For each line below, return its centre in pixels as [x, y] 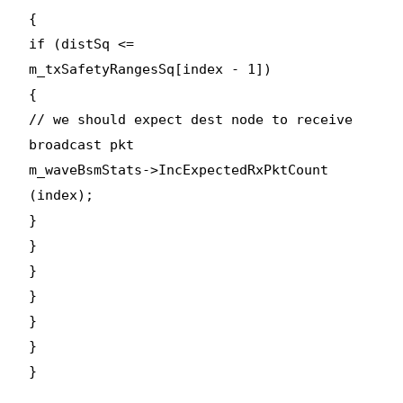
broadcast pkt [82, 144]
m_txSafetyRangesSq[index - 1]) [151, 69]
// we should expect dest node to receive [191, 119]
